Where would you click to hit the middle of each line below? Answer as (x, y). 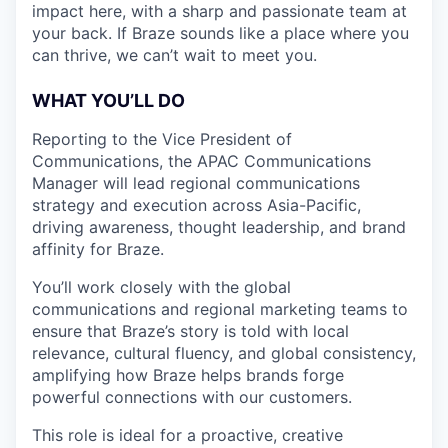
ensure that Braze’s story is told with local (190, 331)
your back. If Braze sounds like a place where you (220, 33)
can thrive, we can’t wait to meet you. (174, 55)
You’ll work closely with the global (161, 287)
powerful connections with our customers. (192, 397)
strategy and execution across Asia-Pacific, (196, 205)
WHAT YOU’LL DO (108, 100)
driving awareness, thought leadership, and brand (219, 227)
